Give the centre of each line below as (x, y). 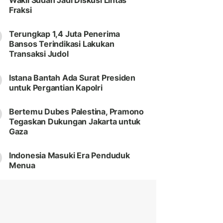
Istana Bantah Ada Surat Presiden (72, 78)
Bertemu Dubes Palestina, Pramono (76, 112)
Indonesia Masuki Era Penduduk (69, 156)
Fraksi (20, 10)
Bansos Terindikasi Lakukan (61, 44)
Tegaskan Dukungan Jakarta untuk (75, 122)
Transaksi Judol (39, 54)
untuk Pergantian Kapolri (56, 88)
